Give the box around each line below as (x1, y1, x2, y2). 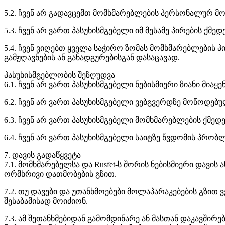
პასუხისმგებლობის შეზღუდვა (4, 70, 115, 79)
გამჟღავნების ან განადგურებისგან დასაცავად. (4, 53, 180, 62)
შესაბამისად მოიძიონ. (4, 196, 88, 205)
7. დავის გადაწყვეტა (4, 150, 81, 159)
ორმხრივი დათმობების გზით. (4, 169, 117, 178)
